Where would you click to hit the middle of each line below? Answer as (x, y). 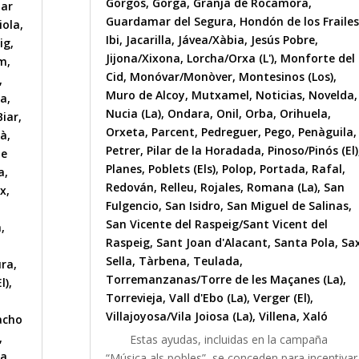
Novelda (331, 95)
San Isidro (192, 206)
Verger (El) (281, 298)
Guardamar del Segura (169, 22)
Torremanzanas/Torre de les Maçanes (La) (224, 280)
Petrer (123, 151)
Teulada (216, 261)
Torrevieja (134, 298)
